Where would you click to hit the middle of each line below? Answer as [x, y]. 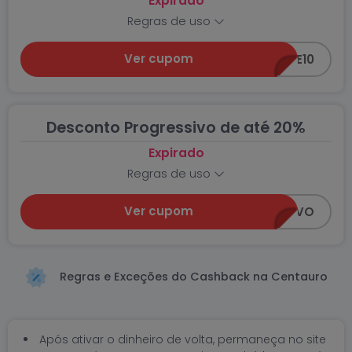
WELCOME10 [279, 60]
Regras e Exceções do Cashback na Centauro [192, 276]
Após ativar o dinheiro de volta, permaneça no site [183, 339]
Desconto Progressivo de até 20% [176, 128]
